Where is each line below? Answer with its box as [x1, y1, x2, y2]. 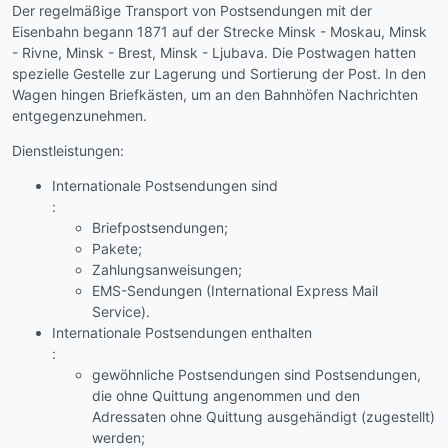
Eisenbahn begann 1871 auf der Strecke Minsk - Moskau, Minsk [12, 22, 427, 40]
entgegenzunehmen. [12, 106, 147, 124]
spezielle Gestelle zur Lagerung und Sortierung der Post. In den [12, 64, 426, 82]
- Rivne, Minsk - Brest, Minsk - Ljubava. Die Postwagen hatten [12, 43, 416, 61]
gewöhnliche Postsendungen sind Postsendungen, [92, 365, 421, 383]
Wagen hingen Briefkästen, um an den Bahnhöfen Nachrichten [12, 85, 418, 103]
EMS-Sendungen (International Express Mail [92, 281, 378, 299]
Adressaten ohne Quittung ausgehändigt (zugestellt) [92, 407, 435, 425]
